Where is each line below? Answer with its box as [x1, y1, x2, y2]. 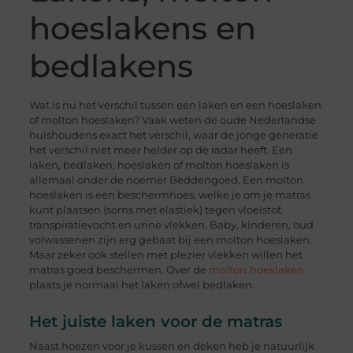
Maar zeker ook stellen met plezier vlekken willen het [28, 248, 303, 262]
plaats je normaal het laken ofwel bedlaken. [28, 278, 255, 292]
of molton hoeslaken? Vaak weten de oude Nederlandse [28, 113, 316, 127]
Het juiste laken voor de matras [28, 312, 282, 332]
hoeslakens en [28, 9, 256, 48]
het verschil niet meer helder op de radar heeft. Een [28, 143, 292, 157]
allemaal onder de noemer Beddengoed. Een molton [28, 173, 303, 187]
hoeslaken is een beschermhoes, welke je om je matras [28, 188, 310, 202]
